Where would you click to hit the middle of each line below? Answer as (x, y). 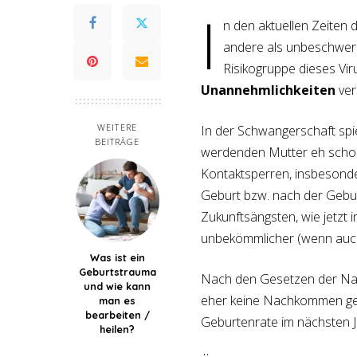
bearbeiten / (117, 315)
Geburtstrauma (117, 272)
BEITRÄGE (117, 142)
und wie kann (117, 286)
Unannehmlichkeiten (268, 90)
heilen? (117, 330)
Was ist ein (117, 258)
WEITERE (117, 127)
